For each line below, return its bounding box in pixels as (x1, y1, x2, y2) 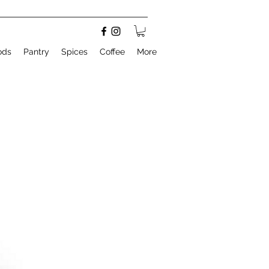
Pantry (23, 47, 49, 57)
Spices (61, 47, 88, 57)
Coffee (100, 47, 125, 57)
